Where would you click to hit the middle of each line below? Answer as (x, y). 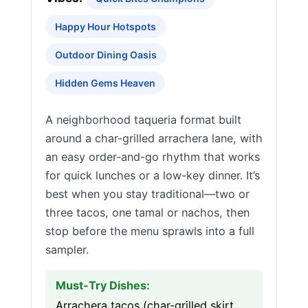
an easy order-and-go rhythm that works (153, 157)
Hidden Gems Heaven (105, 83)
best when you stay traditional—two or (147, 194)
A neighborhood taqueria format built (143, 120)
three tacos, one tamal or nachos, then (147, 212)
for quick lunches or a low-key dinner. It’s (153, 175)
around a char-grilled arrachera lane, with (154, 138)
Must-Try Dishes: (103, 285)
